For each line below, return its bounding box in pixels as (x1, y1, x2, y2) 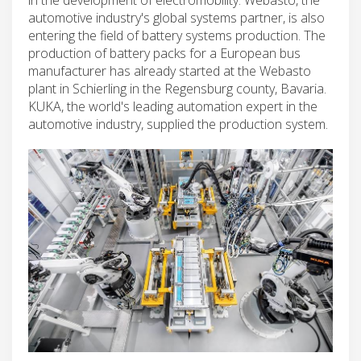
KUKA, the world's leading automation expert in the (28, 97, 317, 115)
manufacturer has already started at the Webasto (28, 61, 311, 80)
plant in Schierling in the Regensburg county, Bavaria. (28, 79, 326, 98)
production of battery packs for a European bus (28, 44, 301, 62)
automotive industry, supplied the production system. (28, 114, 328, 133)
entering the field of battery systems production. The (28, 26, 326, 44)
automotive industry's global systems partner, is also (28, 8, 325, 27)
